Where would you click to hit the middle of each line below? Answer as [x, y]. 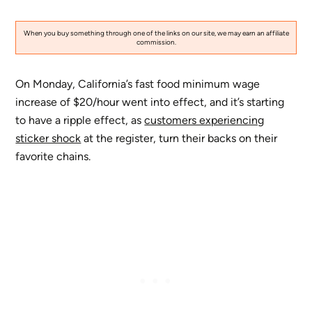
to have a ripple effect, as [80, 120]
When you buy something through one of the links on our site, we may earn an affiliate [156, 33]
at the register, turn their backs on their [179, 138]
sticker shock [48, 138]
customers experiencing [204, 120]
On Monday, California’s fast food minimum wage [138, 84]
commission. [156, 42]
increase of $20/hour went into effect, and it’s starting [150, 102]
